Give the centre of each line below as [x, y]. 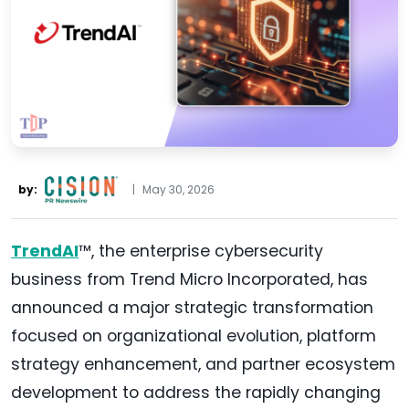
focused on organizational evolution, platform [194, 336]
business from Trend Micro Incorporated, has [189, 280]
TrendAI [45, 252]
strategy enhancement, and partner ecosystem [203, 365]
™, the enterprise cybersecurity [201, 252]
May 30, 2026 [178, 190]
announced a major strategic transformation [192, 308]
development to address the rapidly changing [196, 393]
